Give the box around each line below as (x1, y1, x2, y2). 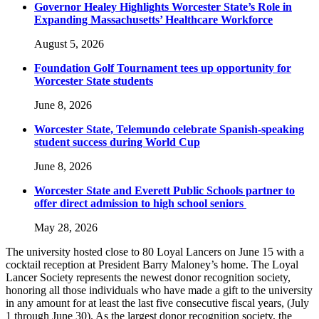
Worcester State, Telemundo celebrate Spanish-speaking (34, 123, 304, 136)
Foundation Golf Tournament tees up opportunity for (34, 62, 291, 75)
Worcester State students (34, 75, 153, 88)
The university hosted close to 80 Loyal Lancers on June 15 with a (6, 246, 304, 258)
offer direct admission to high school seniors (34, 197, 246, 210)
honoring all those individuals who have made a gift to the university (6, 284, 313, 297)
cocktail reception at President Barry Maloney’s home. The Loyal (6, 258, 298, 271)
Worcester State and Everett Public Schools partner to (34, 184, 295, 197)
